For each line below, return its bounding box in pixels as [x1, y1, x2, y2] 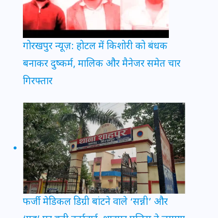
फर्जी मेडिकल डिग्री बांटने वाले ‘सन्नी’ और [23, 196, 168, 209]
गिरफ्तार [23, 75, 53, 88]
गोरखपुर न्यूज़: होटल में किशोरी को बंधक [23, 40, 167, 53]
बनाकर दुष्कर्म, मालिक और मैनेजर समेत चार [23, 57, 181, 71]
